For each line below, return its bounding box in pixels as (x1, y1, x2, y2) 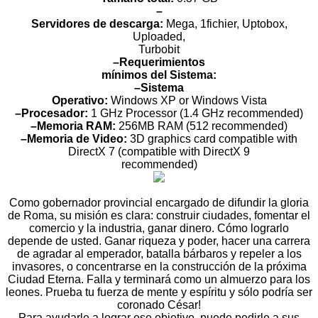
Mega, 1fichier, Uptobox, (165, 17, 287, 30)
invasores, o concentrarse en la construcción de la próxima (11, 260, 307, 273)
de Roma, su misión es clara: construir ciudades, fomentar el (8, 209, 310, 221)
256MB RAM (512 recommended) (119, 119, 287, 132)
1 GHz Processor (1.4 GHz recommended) (91, 106, 303, 119)
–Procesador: (15, 106, 91, 119)
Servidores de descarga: (31, 17, 166, 30)
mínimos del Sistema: (102, 68, 216, 81)
